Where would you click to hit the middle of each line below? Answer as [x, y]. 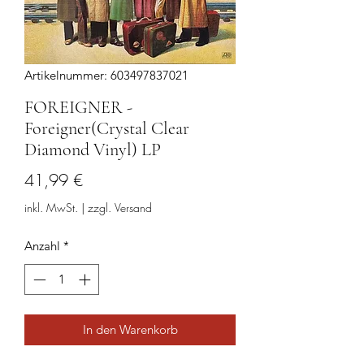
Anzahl [42, 245]
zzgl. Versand [120, 207]
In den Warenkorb [130, 330]
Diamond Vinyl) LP [93, 149]
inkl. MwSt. [51, 207]
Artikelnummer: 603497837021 [106, 75]
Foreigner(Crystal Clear [107, 128]
